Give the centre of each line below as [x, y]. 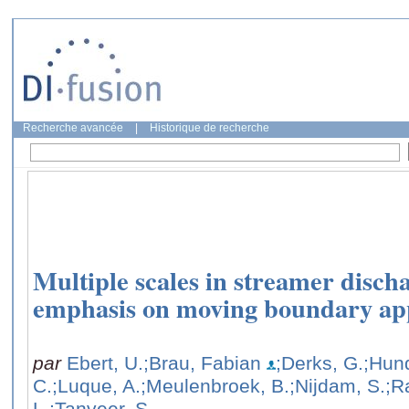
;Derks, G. [320, 362]
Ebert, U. [105, 362]
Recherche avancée [73, 128]
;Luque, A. [96, 385]
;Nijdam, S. [337, 385]
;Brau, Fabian [202, 362]
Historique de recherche [210, 128]
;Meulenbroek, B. [215, 385]
